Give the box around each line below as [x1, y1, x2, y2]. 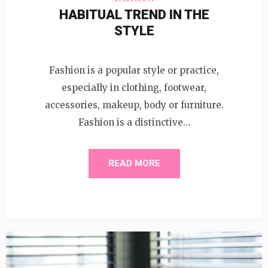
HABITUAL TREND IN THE [59, 7, 209, 23]
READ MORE [108, 157, 160, 169]
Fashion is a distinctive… [78, 116, 190, 128]
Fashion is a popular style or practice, [49, 64, 219, 76]
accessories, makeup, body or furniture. [44, 99, 224, 111]
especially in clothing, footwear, [62, 81, 206, 93]
